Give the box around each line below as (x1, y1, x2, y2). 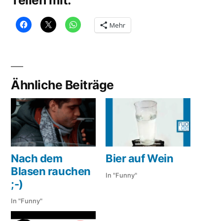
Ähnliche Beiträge (11, 77, 114, 92)
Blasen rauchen (11, 165, 91, 178)
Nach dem (11, 152, 63, 165)
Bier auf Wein (106, 152, 174, 165)
